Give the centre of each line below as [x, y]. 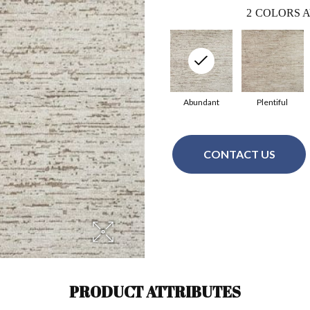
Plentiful [272, 102]
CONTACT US [239, 154]
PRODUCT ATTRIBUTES [155, 291]
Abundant [201, 102]
